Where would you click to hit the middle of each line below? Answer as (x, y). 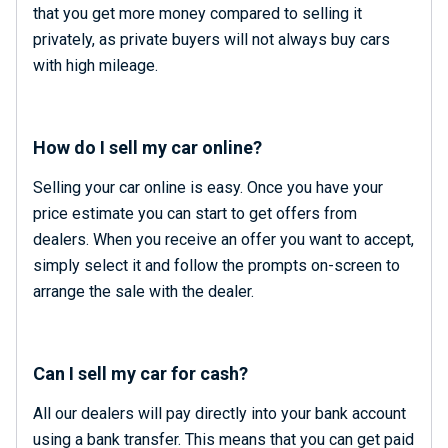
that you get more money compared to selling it (197, 13)
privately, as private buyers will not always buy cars (211, 39)
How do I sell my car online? (147, 147)
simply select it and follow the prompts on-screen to (216, 265)
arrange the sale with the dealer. (143, 291)
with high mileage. (95, 65)
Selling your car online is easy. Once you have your (208, 187)
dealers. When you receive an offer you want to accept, (223, 239)
